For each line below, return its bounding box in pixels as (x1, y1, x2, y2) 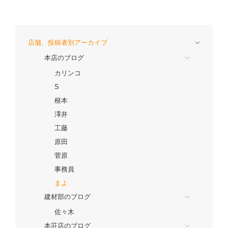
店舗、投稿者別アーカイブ (28, 38, 107, 46)
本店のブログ (44, 53, 84, 62)
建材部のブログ (44, 192, 91, 201)
